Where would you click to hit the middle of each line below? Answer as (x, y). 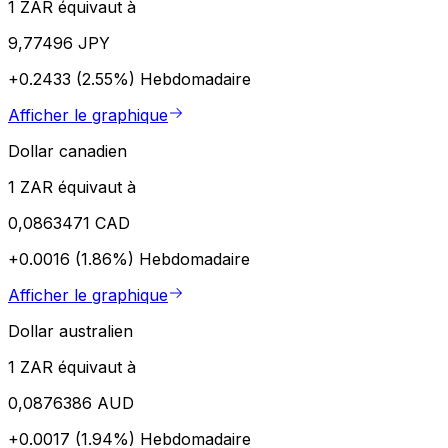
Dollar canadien (67, 150)
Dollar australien (70, 330)
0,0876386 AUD (71, 402)
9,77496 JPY (59, 42)
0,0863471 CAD (69, 222)
